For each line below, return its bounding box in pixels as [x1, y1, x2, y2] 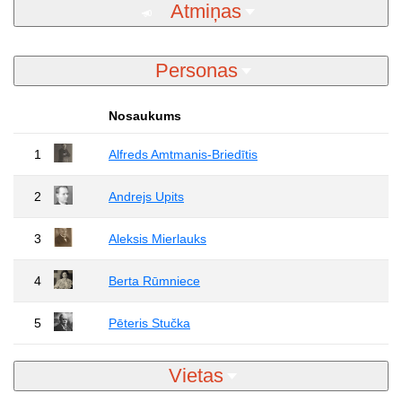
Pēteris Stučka [109, 316, 190, 331]
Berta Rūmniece [109, 274, 200, 289]
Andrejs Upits [109, 189, 184, 205]
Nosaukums [109, 109, 181, 124]
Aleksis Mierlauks [109, 232, 206, 247]
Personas [154, 59, 238, 83]
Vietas [169, 364, 223, 388]
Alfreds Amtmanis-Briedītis [109, 147, 258, 162]
